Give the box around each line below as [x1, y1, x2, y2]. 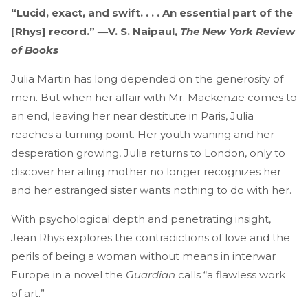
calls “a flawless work [175, 267, 285, 281]
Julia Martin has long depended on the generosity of [11, 71, 283, 85]
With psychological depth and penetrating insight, [11, 212, 271, 225]
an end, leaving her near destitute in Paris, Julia [11, 109, 254, 122]
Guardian [123, 267, 175, 281]
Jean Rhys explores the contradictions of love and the [11, 230, 290, 244]
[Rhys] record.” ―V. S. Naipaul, [11, 24, 180, 38]
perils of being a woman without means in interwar [11, 249, 276, 263]
